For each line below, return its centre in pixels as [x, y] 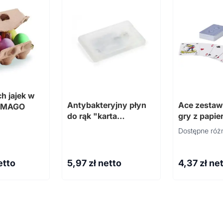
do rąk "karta [92, 116]
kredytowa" [90, 127]
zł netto [105, 163]
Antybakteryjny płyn [107, 105]
